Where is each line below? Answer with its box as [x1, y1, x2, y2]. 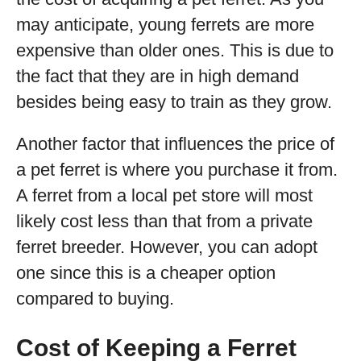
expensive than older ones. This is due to [16, 40, 334, 60]
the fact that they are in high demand [16, 66, 299, 86]
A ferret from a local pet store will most [16, 185, 313, 205]
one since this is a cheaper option [16, 263, 276, 283]
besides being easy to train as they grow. [16, 92, 332, 112]
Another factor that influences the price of [16, 134, 334, 154]
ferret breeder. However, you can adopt [16, 237, 317, 257]
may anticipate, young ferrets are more [16, 15, 314, 35]
